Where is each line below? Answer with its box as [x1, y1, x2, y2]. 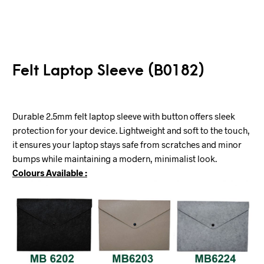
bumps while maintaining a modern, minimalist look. [12, 153, 217, 164]
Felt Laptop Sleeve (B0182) [12, 62, 204, 80]
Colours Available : [12, 167, 87, 178]
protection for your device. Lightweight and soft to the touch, [12, 125, 250, 136]
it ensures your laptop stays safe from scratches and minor [12, 139, 242, 150]
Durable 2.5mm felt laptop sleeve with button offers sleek [12, 111, 235, 121]
